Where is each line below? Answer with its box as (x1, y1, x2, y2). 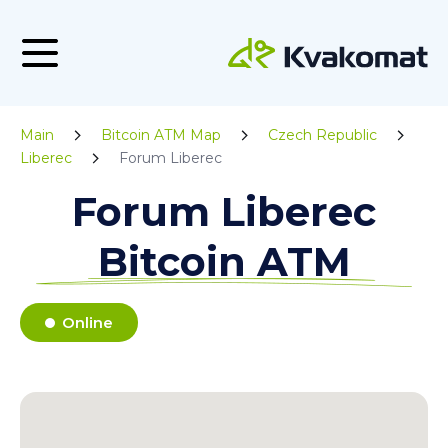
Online (62, 313, 113, 332)
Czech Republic (268, 126, 377, 144)
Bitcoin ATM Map (101, 126, 221, 144)
